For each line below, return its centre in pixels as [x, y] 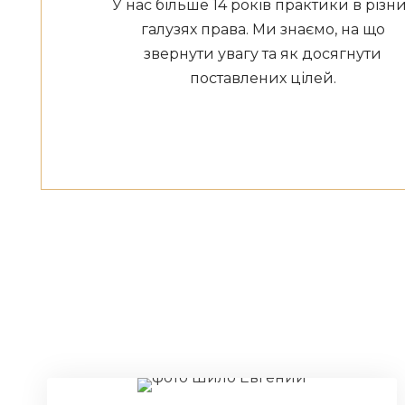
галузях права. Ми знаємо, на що [263, 29]
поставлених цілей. [263, 78]
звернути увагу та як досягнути [263, 54]
